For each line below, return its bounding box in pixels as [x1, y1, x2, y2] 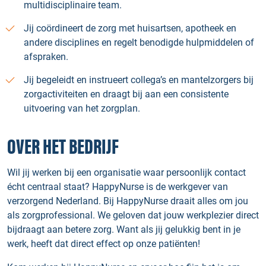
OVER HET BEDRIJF [7, 135, 119, 160]
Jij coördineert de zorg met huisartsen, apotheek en [24, 23, 236, 34]
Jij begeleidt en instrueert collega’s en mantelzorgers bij [24, 74, 254, 85]
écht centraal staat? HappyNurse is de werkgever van [7, 181, 228, 192]
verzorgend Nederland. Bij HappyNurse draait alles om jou [7, 195, 248, 207]
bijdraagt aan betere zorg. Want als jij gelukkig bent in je [7, 224, 240, 235]
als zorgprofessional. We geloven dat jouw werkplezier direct [7, 210, 259, 221]
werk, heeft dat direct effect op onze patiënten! [7, 238, 200, 249]
